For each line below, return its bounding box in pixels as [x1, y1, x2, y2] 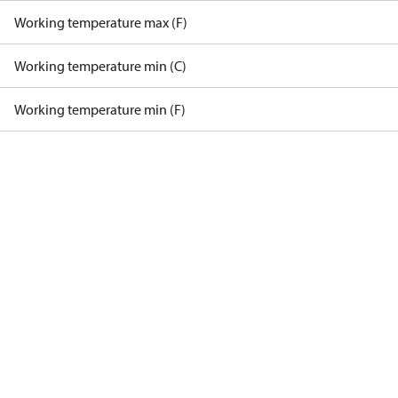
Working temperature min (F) [14, 100, 186, 118]
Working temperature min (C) [14, 57, 187, 75]
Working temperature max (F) [14, 13, 187, 31]
